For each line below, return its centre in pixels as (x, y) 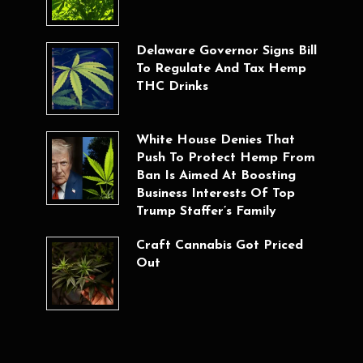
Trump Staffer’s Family (206, 212)
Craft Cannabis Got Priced (219, 246)
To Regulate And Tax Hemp (221, 68)
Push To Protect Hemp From (225, 158)
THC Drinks (172, 86)
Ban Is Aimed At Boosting (216, 176)
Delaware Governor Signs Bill (226, 51)
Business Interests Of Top (215, 194)
